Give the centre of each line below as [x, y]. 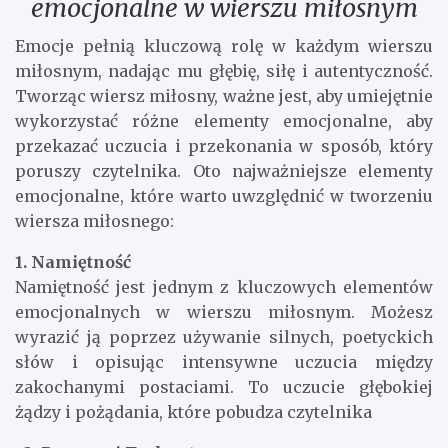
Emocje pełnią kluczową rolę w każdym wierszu [224, 45]
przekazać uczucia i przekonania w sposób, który [224, 145]
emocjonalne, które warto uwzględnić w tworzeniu [224, 195]
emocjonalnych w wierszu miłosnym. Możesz [224, 311]
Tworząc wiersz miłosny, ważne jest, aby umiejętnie [224, 95]
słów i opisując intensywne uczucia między [224, 361]
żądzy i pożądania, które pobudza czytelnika [193, 411]
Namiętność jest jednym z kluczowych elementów [224, 286]
